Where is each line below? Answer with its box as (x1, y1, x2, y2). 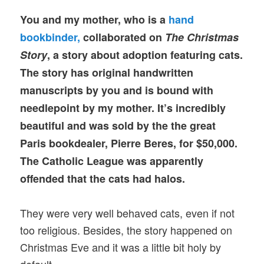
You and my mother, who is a (20, 11, 169, 27)
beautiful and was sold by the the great (20, 117, 216, 133)
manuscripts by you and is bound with (20, 82, 214, 98)
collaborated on (80, 29, 166, 45)
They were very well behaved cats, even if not (20, 204, 235, 220)
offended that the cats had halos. (20, 170, 186, 186)
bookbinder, (20, 29, 81, 45)
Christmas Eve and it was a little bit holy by (20, 239, 222, 255)
